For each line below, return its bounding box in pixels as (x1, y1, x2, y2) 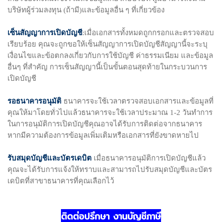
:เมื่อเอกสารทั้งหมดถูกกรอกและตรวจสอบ (82, 28, 214, 37)
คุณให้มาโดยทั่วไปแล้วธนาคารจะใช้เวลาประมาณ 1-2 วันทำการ (7, 108, 213, 116)
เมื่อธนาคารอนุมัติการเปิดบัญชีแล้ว (92, 154, 206, 162)
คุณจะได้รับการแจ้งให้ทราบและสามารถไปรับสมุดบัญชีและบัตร (7, 165, 212, 173)
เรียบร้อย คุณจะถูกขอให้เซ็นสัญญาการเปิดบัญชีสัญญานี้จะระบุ (7, 40, 208, 48)
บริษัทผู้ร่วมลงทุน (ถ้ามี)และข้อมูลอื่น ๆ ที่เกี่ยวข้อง (7, 5, 165, 14)
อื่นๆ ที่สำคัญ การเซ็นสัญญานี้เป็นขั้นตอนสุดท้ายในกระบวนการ (7, 62, 207, 71)
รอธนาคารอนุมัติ (7, 95, 61, 106)
